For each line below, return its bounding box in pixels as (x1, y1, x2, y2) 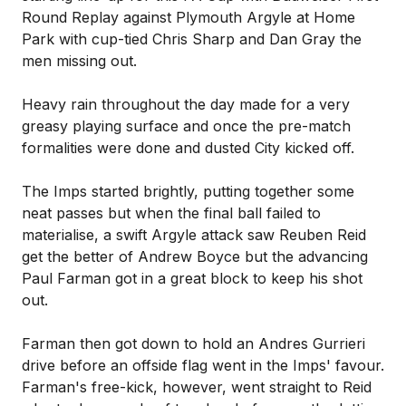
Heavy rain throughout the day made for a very (22, 95, 350, 113)
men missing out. (22, 52, 137, 70)
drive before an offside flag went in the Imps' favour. (22, 356, 384, 374)
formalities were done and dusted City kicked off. (22, 139, 354, 157)
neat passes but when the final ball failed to (22, 204, 321, 222)
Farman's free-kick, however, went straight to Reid (22, 378, 372, 396)
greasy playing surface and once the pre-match (22, 117, 351, 135)
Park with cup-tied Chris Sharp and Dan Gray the (22, 30, 362, 48)
